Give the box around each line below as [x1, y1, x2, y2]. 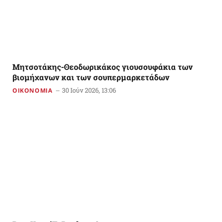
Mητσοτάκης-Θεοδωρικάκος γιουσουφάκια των [12, 61, 193, 72]
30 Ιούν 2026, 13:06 [62, 85, 116, 95]
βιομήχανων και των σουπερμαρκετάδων [12, 71, 169, 82]
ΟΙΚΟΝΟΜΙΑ [12, 86, 53, 95]
